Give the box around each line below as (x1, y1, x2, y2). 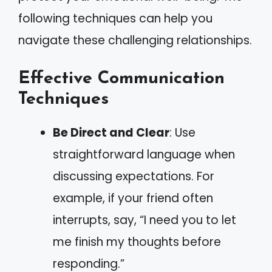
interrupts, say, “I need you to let (53, 212, 236, 228)
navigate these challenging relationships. (18, 32, 252, 49)
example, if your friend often (53, 190, 213, 206)
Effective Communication (18, 70, 225, 87)
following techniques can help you (18, 10, 212, 27)
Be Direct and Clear (53, 124, 169, 141)
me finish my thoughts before (53, 234, 221, 250)
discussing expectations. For (53, 168, 214, 185)
